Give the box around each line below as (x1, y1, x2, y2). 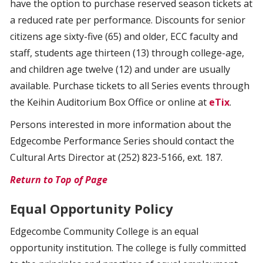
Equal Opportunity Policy (10, 200, 173, 217)
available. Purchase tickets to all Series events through (10, 79, 249, 92)
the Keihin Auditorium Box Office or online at (10, 96, 209, 109)
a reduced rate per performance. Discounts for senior (10, 14, 245, 26)
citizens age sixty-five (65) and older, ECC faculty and (10, 30, 238, 43)
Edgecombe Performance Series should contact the (10, 134, 234, 147)
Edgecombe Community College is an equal (10, 225, 198, 238)
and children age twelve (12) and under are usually (10, 63, 230, 76)
